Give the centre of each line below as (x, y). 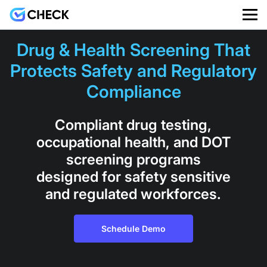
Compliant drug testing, (133, 125)
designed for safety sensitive (133, 177)
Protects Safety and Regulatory (133, 71)
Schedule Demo (133, 229)
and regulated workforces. (133, 194)
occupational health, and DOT (133, 142)
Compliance (133, 91)
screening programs (133, 159)
